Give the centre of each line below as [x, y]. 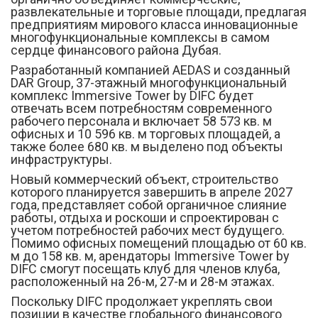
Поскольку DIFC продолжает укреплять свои [142, 301]
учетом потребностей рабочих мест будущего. [148, 230]
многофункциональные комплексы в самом [140, 37]
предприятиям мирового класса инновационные [154, 24]
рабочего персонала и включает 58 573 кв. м [141, 121]
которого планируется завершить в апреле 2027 [152, 192]
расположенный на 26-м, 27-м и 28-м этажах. [143, 281]
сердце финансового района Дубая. [116, 50]
